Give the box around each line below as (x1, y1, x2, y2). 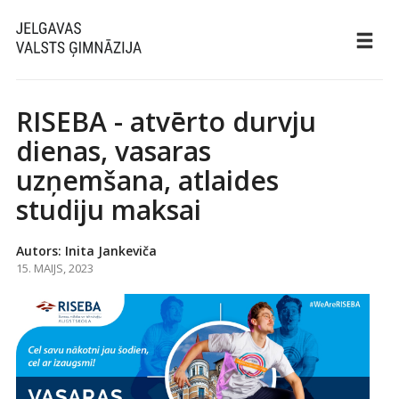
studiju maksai (15, 191, 201, 228)
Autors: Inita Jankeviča (15, 242, 157, 259)
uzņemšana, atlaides (15, 162, 279, 199)
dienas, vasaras (15, 133, 211, 169)
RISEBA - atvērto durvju (15, 103, 316, 140)
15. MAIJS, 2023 (15, 260, 94, 276)
